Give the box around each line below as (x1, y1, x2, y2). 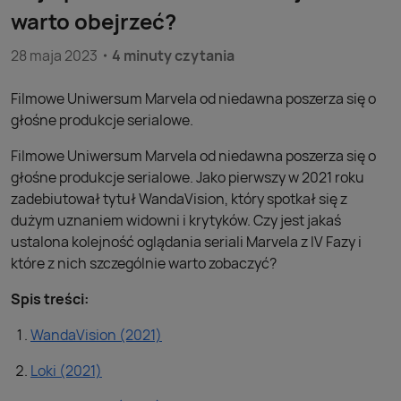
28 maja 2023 (11, 46, 98, 65)
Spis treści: (11, 289, 89, 309)
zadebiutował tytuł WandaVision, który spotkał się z (11, 189, 347, 209)
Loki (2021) (30, 361, 102, 380)
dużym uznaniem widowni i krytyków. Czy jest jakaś (11, 210, 341, 230)
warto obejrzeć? (11, 6, 176, 36)
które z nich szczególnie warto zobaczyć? (11, 253, 277, 273)
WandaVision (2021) (30, 325, 162, 345)
